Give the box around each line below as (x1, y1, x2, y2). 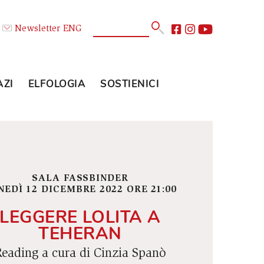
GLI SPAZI (18, 85, 74, 101)
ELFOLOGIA (90, 85, 154, 101)
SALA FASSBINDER (94, 193, 202, 204)
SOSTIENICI (170, 85, 236, 101)
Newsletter (75, 27, 126, 38)
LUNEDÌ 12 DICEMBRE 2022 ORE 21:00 (40, 206, 255, 217)
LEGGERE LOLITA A (58, 229, 237, 255)
